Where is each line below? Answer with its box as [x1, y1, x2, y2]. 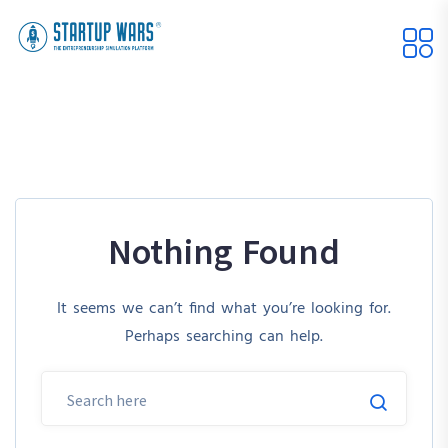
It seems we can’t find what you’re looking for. [57, 296, 391, 322]
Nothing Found [108, 229, 340, 274]
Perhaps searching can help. [125, 324, 323, 350]
